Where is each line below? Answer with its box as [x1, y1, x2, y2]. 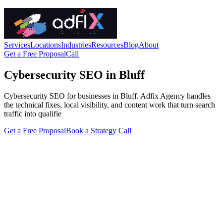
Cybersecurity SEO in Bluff [4, 68, 145, 81]
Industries [61, 41, 91, 49]
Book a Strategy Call [66, 126, 131, 135]
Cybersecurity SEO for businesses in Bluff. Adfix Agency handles [4, 91, 211, 100]
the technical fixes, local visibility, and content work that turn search [4, 100, 215, 109]
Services [4, 41, 30, 49]
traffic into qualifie [4, 109, 61, 118]
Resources [91, 41, 123, 49]
